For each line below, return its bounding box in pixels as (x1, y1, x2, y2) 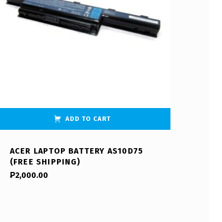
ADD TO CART (65, 115, 111, 123)
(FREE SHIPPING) (9, 157, 80, 167)
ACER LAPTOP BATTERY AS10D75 (9, 146, 144, 156)
